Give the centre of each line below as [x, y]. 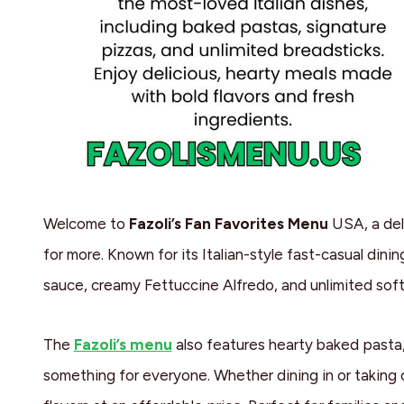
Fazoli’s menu [123, 345]
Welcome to [86, 224]
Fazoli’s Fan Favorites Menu [228, 224]
